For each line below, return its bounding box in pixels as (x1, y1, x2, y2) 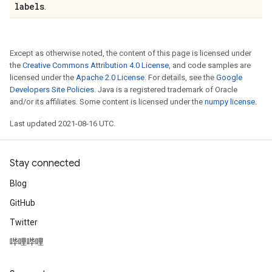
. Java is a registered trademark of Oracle (94, 85, 237, 94)
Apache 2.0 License (76, 73, 144, 82)
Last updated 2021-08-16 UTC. (10, 119, 115, 128)
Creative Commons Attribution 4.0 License (22, 61, 169, 70)
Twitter (10, 217, 38, 227)
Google (216, 73, 242, 82)
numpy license (205, 97, 255, 106)
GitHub (10, 198, 35, 208)
